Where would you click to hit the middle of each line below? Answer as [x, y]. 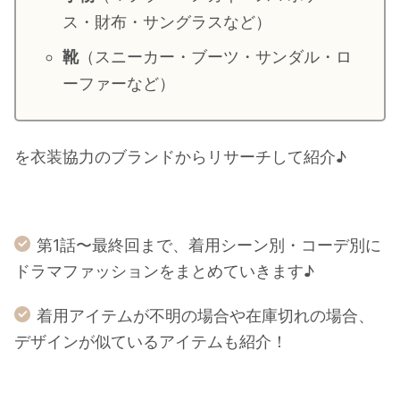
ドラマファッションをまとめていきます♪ [164, 271]
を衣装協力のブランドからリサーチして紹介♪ [180, 156]
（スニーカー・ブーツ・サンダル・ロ [215, 57]
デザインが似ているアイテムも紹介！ [151, 341]
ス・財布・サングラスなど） [167, 22]
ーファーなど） [119, 84]
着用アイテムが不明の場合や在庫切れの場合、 [205, 315]
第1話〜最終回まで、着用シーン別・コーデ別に [209, 245]
